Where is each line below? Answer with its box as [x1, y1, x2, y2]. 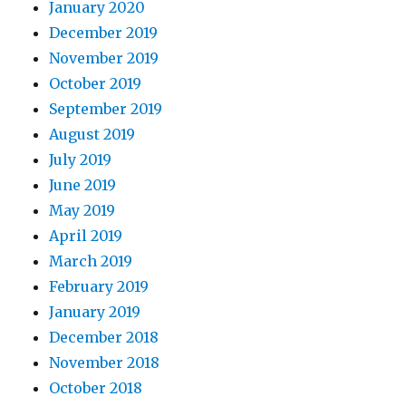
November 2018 [49, 353, 160, 372]
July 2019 [49, 150, 112, 169]
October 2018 [49, 379, 143, 397]
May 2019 [49, 201, 116, 219]
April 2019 [49, 227, 123, 245]
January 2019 [49, 303, 141, 321]
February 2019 [49, 277, 150, 295]
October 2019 [49, 74, 142, 92]
